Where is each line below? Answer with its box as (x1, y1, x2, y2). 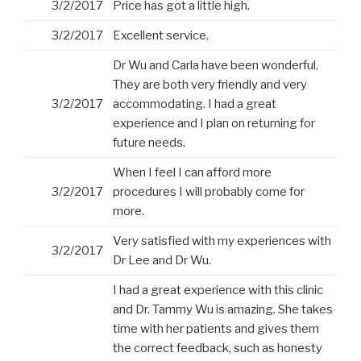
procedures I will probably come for (113, 185, 305, 200)
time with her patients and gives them (113, 322, 319, 337)
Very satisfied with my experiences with (113, 234, 331, 249)
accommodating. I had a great (113, 97, 276, 112)
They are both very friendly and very (113, 77, 307, 93)
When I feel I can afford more (113, 165, 272, 180)
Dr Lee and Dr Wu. (113, 253, 211, 268)
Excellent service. (113, 28, 209, 44)
